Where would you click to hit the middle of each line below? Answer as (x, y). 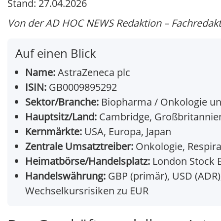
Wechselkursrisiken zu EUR (87, 191)
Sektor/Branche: (62, 102)
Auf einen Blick (56, 53)
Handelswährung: (65, 176)
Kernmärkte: (54, 132)
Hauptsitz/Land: (61, 117)
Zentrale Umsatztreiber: (79, 147)
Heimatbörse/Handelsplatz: (88, 161)
